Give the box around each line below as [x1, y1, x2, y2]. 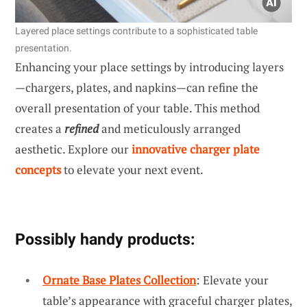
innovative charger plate [132, 140, 260, 157]
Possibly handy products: [15, 229, 195, 249]
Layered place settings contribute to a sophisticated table [15, 25, 258, 36]
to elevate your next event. [61, 161, 204, 177]
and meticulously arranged [99, 120, 241, 136]
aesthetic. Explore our [15, 140, 132, 157]
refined [64, 120, 99, 136]
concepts [15, 161, 61, 177]
